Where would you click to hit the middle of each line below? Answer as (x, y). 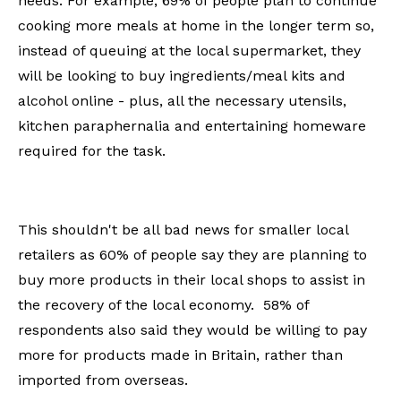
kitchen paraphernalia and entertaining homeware (192, 125)
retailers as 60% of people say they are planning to (192, 254)
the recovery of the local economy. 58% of (163, 304)
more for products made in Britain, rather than (180, 354)
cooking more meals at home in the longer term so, (196, 25)
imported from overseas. (103, 380)
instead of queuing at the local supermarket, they (189, 50)
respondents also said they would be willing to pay (192, 329)
